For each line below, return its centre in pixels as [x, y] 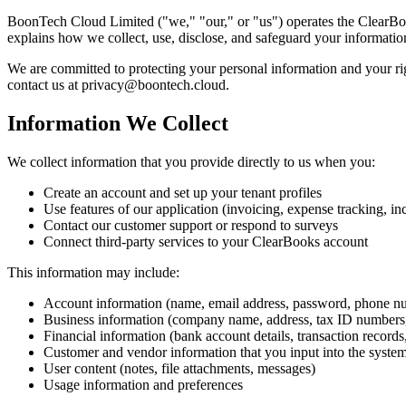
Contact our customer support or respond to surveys [191, 225]
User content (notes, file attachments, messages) [179, 368]
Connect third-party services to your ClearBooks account [206, 241]
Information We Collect [118, 123]
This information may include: [93, 272]
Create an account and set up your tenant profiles [183, 192]
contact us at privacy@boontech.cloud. [118, 84]
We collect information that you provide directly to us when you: [191, 161]
